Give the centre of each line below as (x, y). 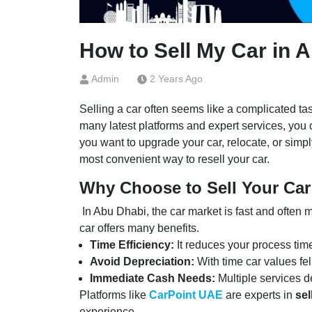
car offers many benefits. (139, 228)
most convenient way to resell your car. (174, 159)
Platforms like (113, 295)
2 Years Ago (176, 78)
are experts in (259, 295)
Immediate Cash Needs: (153, 278)
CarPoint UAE (186, 295)
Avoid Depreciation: (142, 261)
